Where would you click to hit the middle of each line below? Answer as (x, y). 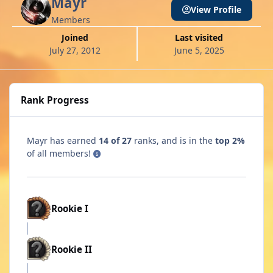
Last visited (201, 38)
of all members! (60, 154)
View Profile (216, 9)
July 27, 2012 (75, 51)
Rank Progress (55, 100)
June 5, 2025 (199, 51)
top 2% (230, 141)
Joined (76, 38)
